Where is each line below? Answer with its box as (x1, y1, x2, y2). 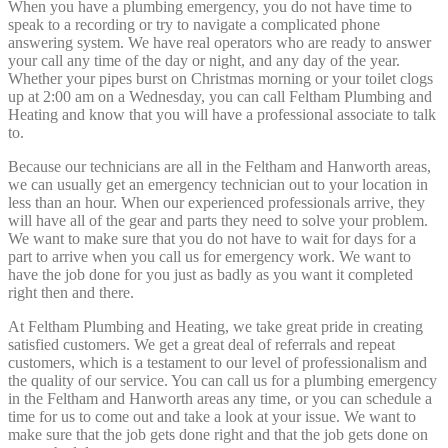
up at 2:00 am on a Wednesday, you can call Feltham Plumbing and (8, 87, 432, 105)
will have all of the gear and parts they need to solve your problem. (8, 211, 428, 229)
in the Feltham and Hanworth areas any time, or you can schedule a (8, 389, 432, 407)
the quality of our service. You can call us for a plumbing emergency (8, 371, 437, 389)
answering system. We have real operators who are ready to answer (8, 33, 431, 51)
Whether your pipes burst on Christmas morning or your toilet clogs (8, 69, 433, 87)
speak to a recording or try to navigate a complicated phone (8, 15, 380, 33)
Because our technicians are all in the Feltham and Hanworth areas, (8, 157, 431, 175)
